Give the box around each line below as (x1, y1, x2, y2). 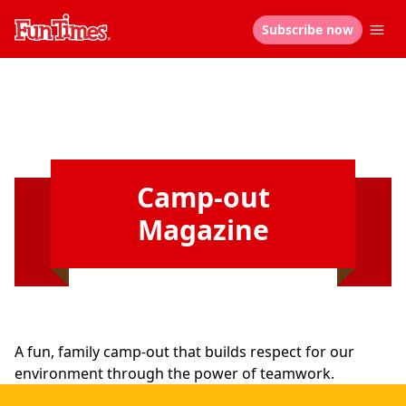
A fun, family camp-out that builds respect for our (14, 342, 354, 362)
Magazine (137, 211, 269, 248)
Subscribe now (262, 21, 353, 38)
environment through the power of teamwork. (14, 363, 334, 383)
